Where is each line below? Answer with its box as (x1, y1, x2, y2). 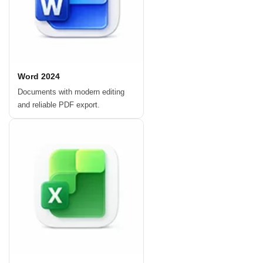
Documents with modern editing (18, 87, 124, 97)
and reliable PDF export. (18, 100, 100, 110)
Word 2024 (18, 72, 60, 82)
